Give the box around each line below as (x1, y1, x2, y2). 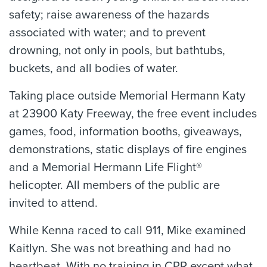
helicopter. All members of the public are (9, 178, 220, 193)
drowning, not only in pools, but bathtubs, (9, 44, 225, 58)
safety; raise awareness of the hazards (9, 8, 209, 22)
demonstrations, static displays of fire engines (9, 142, 247, 157)
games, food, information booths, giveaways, (9, 125, 242, 139)
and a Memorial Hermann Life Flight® (9, 160, 202, 175)
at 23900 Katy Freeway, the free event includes (9, 107, 257, 121)
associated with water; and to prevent (9, 26, 206, 40)
